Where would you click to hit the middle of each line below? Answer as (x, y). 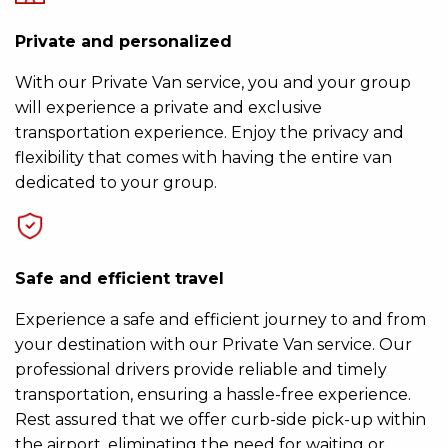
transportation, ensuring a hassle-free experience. (213, 395)
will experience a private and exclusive (168, 108)
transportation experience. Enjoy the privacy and (209, 133)
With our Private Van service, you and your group (213, 83)
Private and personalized (123, 42)
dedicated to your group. (116, 183)
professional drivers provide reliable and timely (201, 370)
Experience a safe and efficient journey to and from (220, 320)
